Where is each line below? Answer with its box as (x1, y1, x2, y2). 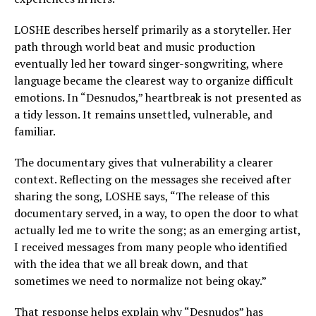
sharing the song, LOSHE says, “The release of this (14, 188, 269, 204)
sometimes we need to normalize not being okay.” (14, 273, 267, 288)
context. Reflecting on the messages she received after (14, 171, 291, 187)
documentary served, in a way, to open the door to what (14, 205, 299, 221)
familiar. (14, 123, 56, 139)
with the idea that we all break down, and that (14, 256, 248, 272)
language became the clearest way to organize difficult (14, 73, 293, 88)
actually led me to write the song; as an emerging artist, (14, 222, 300, 238)
